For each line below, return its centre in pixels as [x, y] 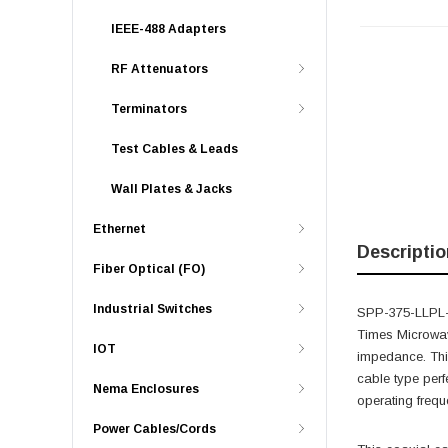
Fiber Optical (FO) [149, 269]
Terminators [149, 109]
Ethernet [119, 229]
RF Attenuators [159, 69]
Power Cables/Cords [154, 429]
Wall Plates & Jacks [171, 189]
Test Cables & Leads [174, 149]
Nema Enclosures [146, 389]
